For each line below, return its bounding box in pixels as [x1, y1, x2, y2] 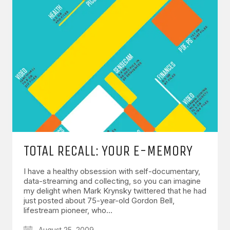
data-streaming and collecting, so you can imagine [24, 176, 201, 186]
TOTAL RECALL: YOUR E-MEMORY [24, 142, 193, 160]
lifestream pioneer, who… [24, 205, 112, 216]
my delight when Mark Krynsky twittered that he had [24, 186, 206, 196]
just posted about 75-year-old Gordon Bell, [24, 196, 175, 206]
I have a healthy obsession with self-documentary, [24, 166, 200, 177]
